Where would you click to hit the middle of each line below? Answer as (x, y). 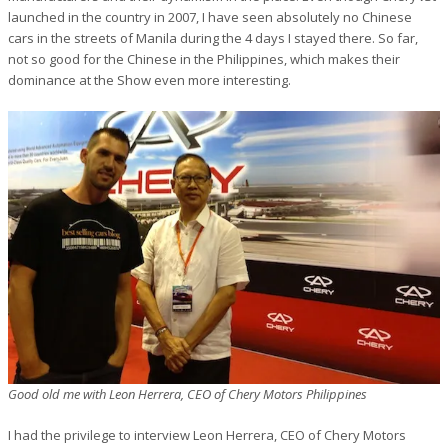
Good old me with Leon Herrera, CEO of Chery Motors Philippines (187, 394)
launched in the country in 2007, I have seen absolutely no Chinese (210, 17)
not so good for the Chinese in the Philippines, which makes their (204, 59)
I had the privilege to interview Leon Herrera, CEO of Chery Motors (207, 435)
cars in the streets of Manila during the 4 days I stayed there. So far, (213, 38)
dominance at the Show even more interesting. (149, 80)
